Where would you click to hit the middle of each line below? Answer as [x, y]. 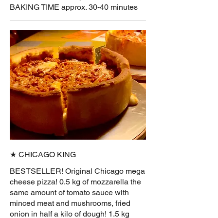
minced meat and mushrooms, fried [70, 203]
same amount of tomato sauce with [69, 192]
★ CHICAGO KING [43, 154]
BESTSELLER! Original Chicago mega [77, 171]
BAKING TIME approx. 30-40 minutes [74, 7]
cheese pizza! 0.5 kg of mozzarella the [75, 182]
